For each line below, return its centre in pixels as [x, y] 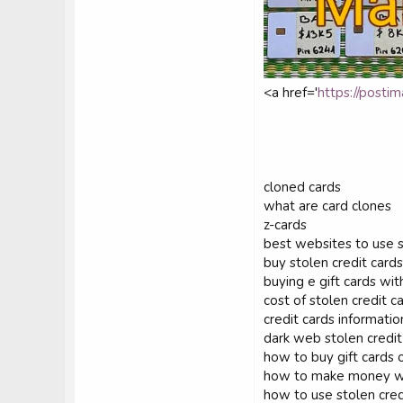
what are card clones [327, 206]
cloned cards [302, 188]
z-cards [285, 225]
